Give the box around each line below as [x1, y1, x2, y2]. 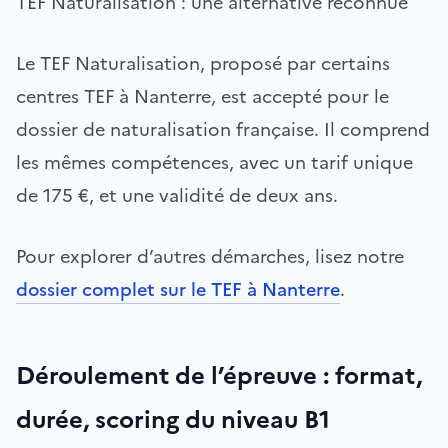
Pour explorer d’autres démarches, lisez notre [16, 242, 404, 270]
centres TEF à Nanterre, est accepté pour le [16, 82, 389, 110]
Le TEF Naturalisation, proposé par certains [16, 49, 390, 77]
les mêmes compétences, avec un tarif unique [16, 148, 413, 176]
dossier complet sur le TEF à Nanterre [16, 275, 340, 303]
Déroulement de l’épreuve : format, [16, 357, 422, 394]
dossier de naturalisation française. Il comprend [16, 115, 430, 143]
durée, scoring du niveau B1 [16, 401, 330, 438]
